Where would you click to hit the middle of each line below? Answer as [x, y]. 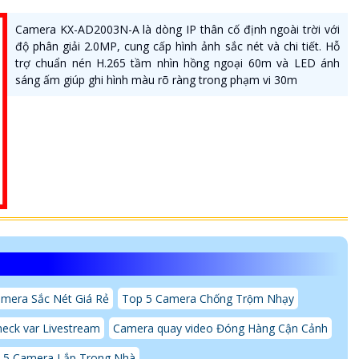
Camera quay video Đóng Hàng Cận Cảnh [220, 328]
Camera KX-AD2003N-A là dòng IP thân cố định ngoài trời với [177, 29]
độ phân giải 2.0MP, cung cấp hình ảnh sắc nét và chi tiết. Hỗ [177, 46]
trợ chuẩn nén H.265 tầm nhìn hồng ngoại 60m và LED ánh [177, 63]
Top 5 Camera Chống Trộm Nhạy [208, 298]
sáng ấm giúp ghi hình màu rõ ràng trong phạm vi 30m [156, 79]
